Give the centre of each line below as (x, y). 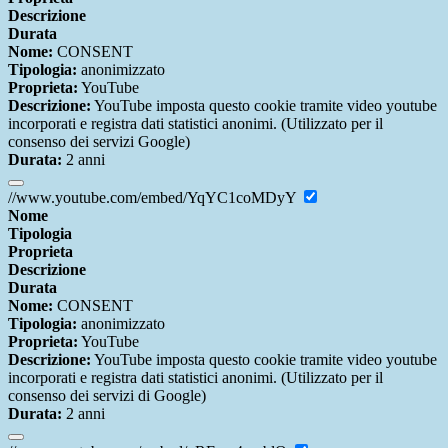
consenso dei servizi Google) (99, 142)
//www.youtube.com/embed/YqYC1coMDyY (154, 198)
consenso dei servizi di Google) (107, 396)
